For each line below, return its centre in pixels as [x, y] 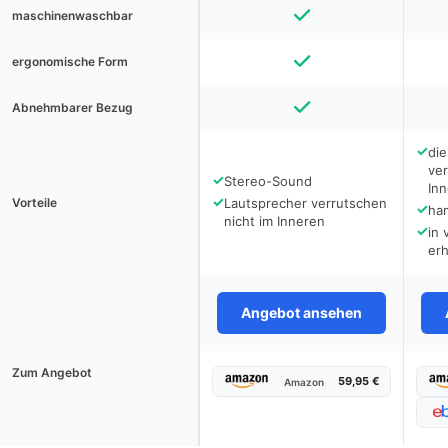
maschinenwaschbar [72, 15]
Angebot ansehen [301, 312]
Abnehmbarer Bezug [72, 107]
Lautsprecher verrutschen [305, 203]
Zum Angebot [52, 372]
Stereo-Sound [268, 181]
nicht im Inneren [274, 221]
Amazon [304, 381]
